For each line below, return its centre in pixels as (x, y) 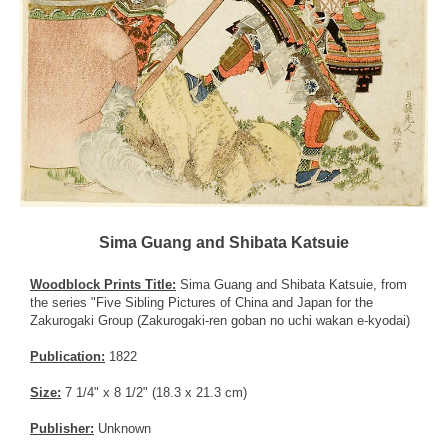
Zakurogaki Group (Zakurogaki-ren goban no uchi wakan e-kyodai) (220, 320)
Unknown (122, 428)
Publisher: (62, 428)
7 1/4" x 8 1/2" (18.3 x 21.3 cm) (154, 392)
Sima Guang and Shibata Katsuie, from (291, 284)
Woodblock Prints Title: (103, 284)
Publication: (67, 356)
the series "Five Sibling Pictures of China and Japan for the (201, 302)
